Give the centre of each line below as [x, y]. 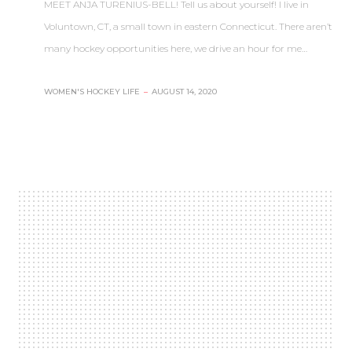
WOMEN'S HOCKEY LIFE [92, 92]
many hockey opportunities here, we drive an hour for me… [176, 48]
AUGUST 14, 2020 [184, 92]
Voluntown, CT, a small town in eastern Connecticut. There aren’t [188, 26]
